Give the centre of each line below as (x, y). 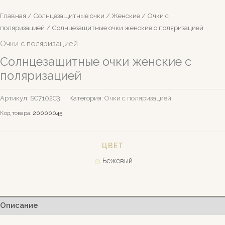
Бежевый (118, 161)
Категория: (87, 98)
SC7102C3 (45, 98)
